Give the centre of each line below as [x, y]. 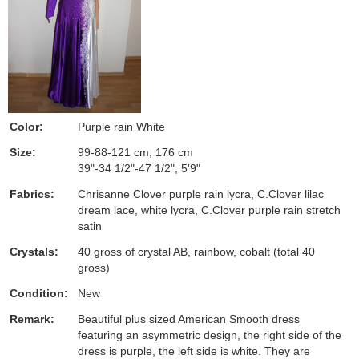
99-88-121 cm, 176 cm [135, 152]
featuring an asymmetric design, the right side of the [210, 335]
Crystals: [34, 252]
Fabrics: [32, 194]
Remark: [32, 319]
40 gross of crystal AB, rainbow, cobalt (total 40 [196, 252]
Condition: [39, 293]
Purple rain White [121, 127]
